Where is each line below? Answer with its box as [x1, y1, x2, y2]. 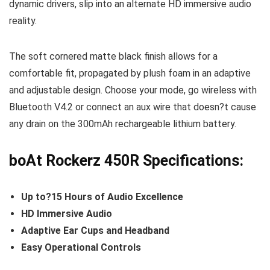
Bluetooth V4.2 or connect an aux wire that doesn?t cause [9, 101, 256, 113]
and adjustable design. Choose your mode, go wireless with [9, 84, 257, 96]
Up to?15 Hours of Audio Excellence [21, 191, 183, 202]
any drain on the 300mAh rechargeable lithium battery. [9, 118, 236, 130]
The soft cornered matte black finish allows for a [9, 51, 218, 62]
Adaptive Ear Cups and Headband [21, 225, 169, 236]
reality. [9, 15, 37, 27]
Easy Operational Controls [21, 242, 141, 253]
